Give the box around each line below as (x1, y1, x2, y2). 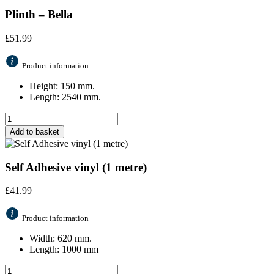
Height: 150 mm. (29, 81, 95, 92)
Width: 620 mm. (29, 233, 92, 244)
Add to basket (10, 127, 59, 137)
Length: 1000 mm (29, 244, 98, 255)
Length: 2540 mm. (29, 92, 101, 103)
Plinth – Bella (5, 8, 73, 21)
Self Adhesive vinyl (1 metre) (5, 160, 147, 174)
